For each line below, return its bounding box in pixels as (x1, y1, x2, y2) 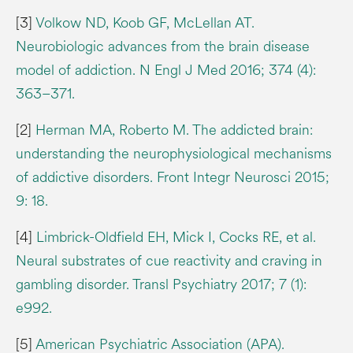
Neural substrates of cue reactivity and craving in (16, 250, 322, 271)
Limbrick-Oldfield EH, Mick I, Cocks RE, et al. (36, 226, 316, 247)
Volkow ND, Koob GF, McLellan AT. (35, 12, 255, 33)
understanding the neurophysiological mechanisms (16, 143, 332, 164)
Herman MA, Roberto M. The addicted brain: (35, 119, 313, 140)
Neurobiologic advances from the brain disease (16, 35, 310, 57)
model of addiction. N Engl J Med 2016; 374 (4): (16, 59, 316, 80)
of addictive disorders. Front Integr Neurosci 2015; (16, 166, 329, 188)
